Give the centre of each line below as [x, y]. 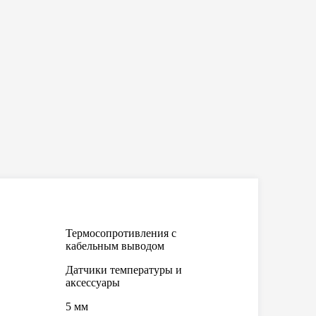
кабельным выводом [115, 246]
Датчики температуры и [124, 270]
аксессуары [93, 282]
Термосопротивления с [121, 233]
